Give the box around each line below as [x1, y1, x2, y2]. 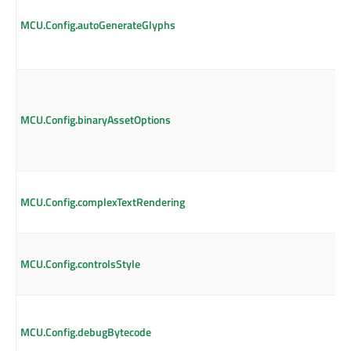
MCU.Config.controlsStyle [20, 255, 140, 273]
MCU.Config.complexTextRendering [20, 194, 185, 211]
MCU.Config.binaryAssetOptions [20, 111, 171, 128]
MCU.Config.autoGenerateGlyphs [20, 16, 175, 34]
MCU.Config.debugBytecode [20, 324, 151, 341]
